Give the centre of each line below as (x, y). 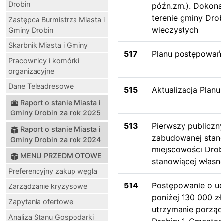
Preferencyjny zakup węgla (53, 171)
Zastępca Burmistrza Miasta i (56, 19)
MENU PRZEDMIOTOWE (61, 155)
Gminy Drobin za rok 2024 (55, 139)
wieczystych (175, 29)
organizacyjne (31, 71)
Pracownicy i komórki (44, 60)
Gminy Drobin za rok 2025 (55, 112)
